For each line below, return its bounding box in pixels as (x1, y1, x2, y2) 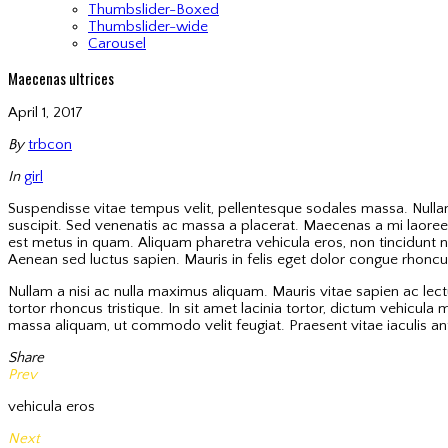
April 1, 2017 (8, 104, 83, 121)
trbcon (28, 136, 72, 153)
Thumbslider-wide (88, 18, 208, 35)
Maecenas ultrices (8, 67, 114, 89)
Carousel (88, 35, 146, 52)
